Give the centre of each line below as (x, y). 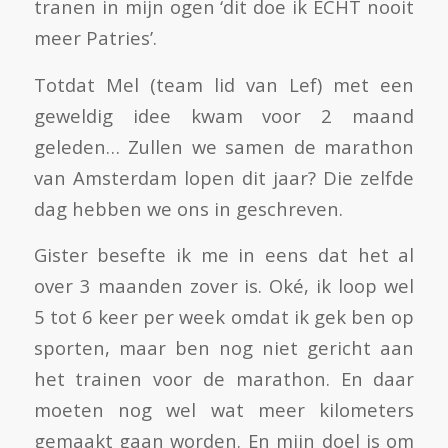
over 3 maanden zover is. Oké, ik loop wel (224, 286)
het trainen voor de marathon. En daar (224, 379)
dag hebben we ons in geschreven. (190, 208)
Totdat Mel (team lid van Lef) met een (224, 84)
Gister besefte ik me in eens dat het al (224, 255)
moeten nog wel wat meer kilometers (224, 410)
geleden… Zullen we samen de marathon (224, 146)
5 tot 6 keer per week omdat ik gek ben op (224, 317)
